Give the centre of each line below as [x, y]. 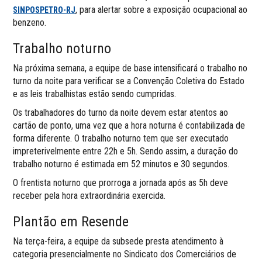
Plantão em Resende [71, 221]
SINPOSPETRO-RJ [44, 10]
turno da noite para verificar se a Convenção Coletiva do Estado [129, 81]
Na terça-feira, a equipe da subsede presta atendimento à [118, 241]
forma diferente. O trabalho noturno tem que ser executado [121, 138]
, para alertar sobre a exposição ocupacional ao [162, 9]
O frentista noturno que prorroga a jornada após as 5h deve [121, 182]
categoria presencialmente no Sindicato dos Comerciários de [125, 254]
